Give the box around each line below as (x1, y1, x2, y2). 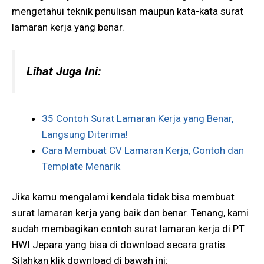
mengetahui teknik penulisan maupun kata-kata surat (12, 5, 243, 17)
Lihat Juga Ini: (27, 64, 101, 78)
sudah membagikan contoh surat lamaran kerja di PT (12, 223, 245, 235)
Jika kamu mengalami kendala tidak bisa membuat (12, 191, 235, 203)
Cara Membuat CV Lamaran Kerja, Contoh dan (42, 144, 244, 156)
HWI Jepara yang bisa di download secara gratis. (12, 239, 227, 251)
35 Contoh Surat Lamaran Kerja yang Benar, (42, 112, 233, 124)
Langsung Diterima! (42, 128, 128, 140)
